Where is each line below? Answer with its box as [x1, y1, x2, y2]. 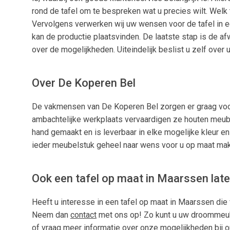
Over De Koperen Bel [32, 76, 136, 90]
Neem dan [32, 210, 70, 220]
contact [70, 210, 97, 220]
